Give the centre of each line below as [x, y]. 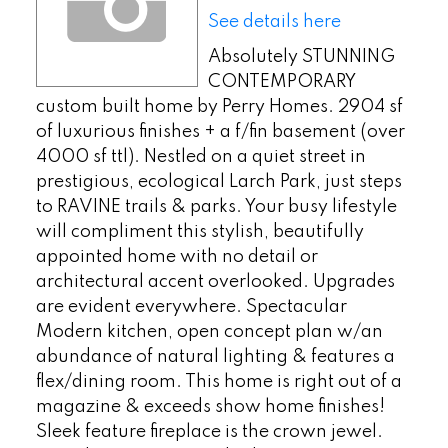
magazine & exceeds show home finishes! [210, 406]
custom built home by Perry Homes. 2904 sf [219, 106]
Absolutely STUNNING [301, 56]
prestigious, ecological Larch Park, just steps [218, 181]
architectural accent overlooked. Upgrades [215, 281]
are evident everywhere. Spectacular [191, 306]
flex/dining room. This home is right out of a [218, 381]
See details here [274, 21]
